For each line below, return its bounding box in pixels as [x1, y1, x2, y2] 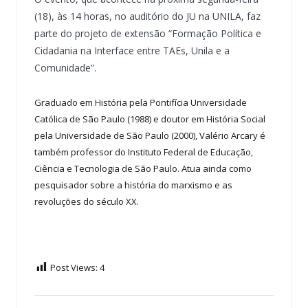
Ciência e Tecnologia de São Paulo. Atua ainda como [34, 162, 252, 175]
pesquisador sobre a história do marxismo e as [34, 178, 232, 191]
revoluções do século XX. [34, 195, 139, 208]
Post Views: [50, 261, 98, 274]
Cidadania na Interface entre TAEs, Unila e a [34, 43, 230, 57]
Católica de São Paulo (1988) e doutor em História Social [34, 112, 265, 125]
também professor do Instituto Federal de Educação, [34, 145, 253, 158]
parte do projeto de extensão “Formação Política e [34, 26, 261, 40]
